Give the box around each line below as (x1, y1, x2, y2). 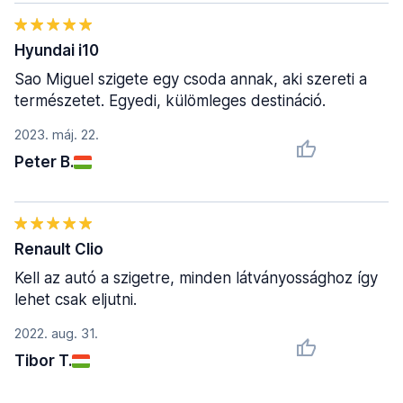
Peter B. (14, 153, 74, 171)
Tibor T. (14, 352, 72, 370)
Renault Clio (14, 240, 103, 258)
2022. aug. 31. (14, 325, 98, 342)
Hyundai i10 (14, 41, 99, 59)
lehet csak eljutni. (14, 291, 137, 309)
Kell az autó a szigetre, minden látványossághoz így (14, 269, 378, 287)
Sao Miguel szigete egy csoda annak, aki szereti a (14, 70, 367, 88)
